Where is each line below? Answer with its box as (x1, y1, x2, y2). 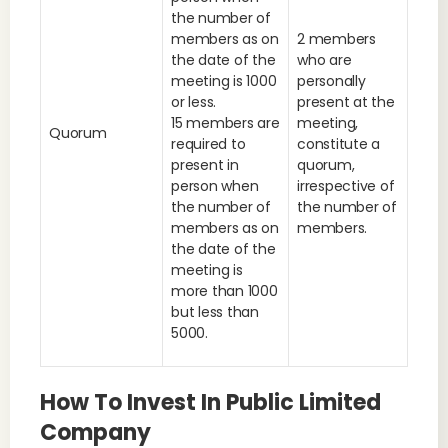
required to (171, 134, 246, 154)
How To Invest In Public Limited (40, 387, 381, 418)
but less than (171, 302, 259, 322)
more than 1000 (171, 281, 278, 301)
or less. (171, 92, 217, 112)
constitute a (297, 134, 381, 154)
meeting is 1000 (171, 71, 277, 91)
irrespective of (297, 176, 395, 196)
